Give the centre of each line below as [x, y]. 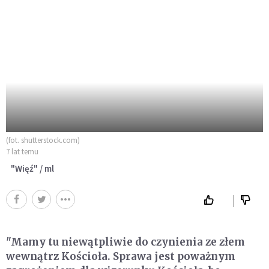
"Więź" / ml [32, 168]
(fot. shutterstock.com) [43, 140]
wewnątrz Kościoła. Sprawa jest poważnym [121, 256]
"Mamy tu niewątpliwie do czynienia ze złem [125, 242]
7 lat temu [22, 151]
